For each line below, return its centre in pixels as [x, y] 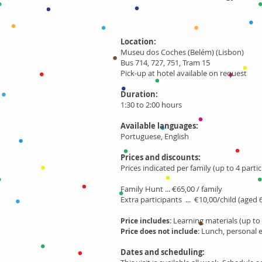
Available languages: [159, 126]
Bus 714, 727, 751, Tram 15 [165, 63]
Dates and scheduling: [163, 252]
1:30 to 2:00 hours [151, 105]
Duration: [139, 94]
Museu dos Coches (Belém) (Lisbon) [182, 52]
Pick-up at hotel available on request [184, 73]
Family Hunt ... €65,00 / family [171, 189]
